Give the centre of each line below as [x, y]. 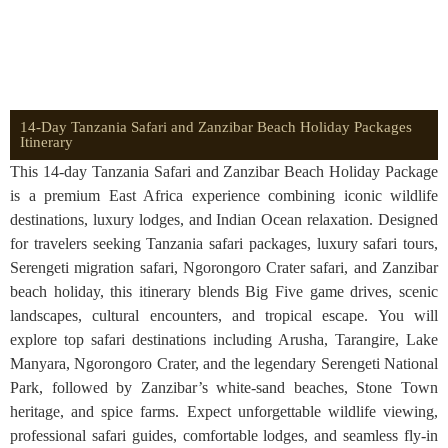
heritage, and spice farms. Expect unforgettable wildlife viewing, [224, 411]
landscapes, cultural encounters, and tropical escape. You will [224, 315]
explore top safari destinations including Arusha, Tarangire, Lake [224, 339]
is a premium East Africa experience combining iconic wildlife [224, 195]
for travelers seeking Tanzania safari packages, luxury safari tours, [224, 243]
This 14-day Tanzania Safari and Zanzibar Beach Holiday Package [224, 171]
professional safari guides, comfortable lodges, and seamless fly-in [224, 435]
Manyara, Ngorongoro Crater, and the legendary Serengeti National [224, 363]
